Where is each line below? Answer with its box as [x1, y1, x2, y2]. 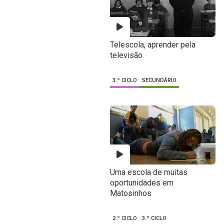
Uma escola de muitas [109, 167, 187, 177]
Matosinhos [109, 188, 151, 198]
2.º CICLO [112, 214, 137, 221]
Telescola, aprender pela [109, 40, 195, 50]
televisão [109, 50, 142, 60]
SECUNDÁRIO [141, 77, 176, 84]
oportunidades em [109, 177, 173, 187]
